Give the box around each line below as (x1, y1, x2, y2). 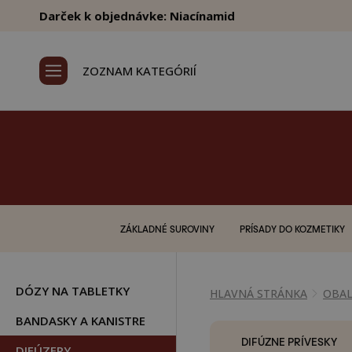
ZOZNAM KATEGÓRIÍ (82, 63, 196, 79)
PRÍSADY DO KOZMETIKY (239, 222, 345, 235)
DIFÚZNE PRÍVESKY (240, 333, 337, 348)
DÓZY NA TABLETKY (16, 283, 130, 299)
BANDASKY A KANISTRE (16, 313, 145, 328)
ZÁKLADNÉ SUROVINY (119, 222, 214, 235)
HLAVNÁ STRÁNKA (210, 286, 307, 301)
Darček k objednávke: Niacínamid (39, 8, 235, 24)
